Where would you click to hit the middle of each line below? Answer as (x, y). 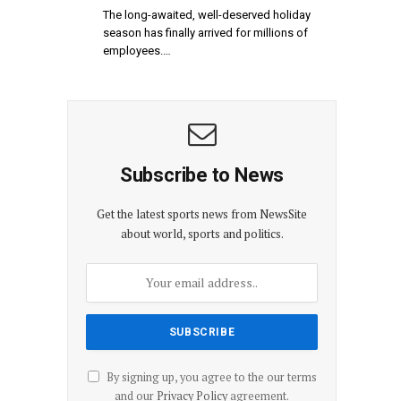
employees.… (137, 50)
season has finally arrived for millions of (205, 32)
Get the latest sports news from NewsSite (202, 213)
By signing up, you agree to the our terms (210, 377)
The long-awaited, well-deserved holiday (207, 14)
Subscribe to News (202, 175)
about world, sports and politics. (202, 233)
